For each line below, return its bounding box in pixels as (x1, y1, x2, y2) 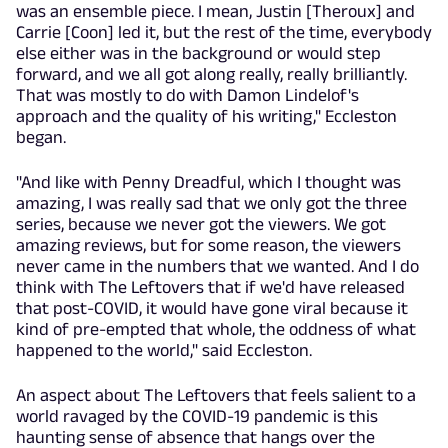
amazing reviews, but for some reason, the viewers (16, 234, 401, 255)
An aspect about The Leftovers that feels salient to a (16, 384, 416, 405)
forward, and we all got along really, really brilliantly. (16, 63, 407, 84)
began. (16, 126, 70, 147)
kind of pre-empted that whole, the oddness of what (16, 318, 416, 339)
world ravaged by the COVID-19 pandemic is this (16, 405, 378, 426)
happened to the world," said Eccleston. (16, 339, 316, 360)
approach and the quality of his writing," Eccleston (16, 105, 397, 126)
